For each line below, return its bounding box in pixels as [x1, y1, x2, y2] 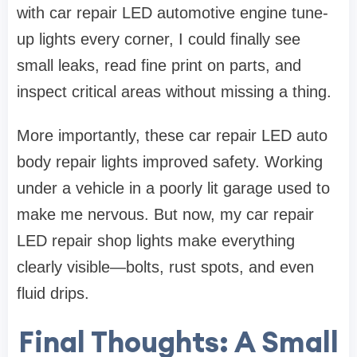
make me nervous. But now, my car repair [17, 206, 314, 224]
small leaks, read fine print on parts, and [17, 57, 301, 75]
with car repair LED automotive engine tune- [17, 4, 328, 22]
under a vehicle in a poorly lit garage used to [17, 179, 330, 198]
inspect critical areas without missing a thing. [17, 83, 331, 101]
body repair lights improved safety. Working [17, 153, 323, 171]
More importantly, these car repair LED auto [17, 127, 328, 145]
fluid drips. [17, 284, 89, 303]
